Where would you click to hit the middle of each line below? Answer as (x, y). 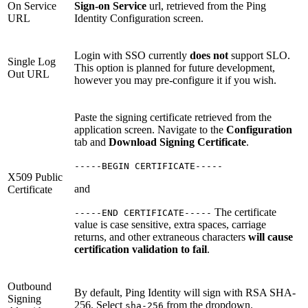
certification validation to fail (141, 249)
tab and (91, 142)
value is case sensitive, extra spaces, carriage (170, 224)
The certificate (244, 212)
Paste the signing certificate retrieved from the (173, 117)
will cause (271, 236)
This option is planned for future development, (175, 67)
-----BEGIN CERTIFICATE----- (148, 166)
